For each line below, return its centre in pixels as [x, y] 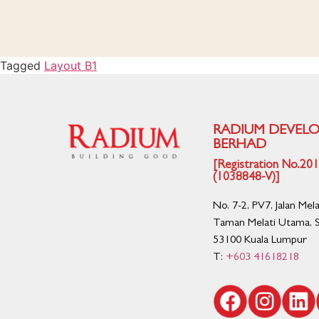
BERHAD [239, 146]
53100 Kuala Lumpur [260, 241]
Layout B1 [70, 66]
